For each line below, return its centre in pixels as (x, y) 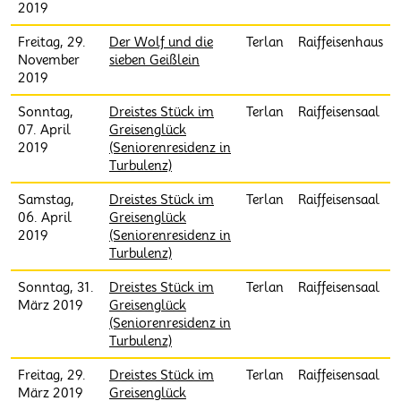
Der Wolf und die (161, 42)
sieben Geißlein (154, 60)
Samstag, (46, 200)
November (49, 60)
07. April (44, 130)
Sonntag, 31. (56, 287)
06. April (45, 218)
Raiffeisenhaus (341, 42)
